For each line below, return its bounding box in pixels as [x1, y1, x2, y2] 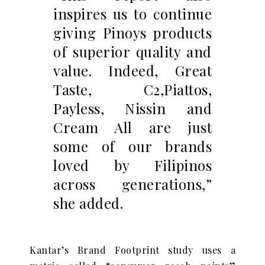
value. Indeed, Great [53, 61, 212, 80]
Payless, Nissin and [53, 99, 212, 118]
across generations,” [53, 174, 212, 194]
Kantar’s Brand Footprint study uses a [30, 244, 235, 257]
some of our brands [53, 137, 212, 156]
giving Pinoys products [53, 23, 212, 43]
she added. [53, 193, 123, 213]
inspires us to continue [53, 4, 212, 24]
